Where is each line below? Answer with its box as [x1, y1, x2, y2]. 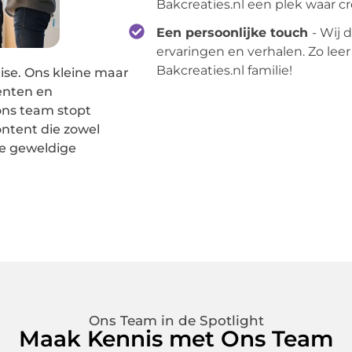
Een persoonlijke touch [156, 25, 313, 41]
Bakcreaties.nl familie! [156, 63, 293, 79]
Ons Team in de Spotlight [88, 313, 264, 329]
